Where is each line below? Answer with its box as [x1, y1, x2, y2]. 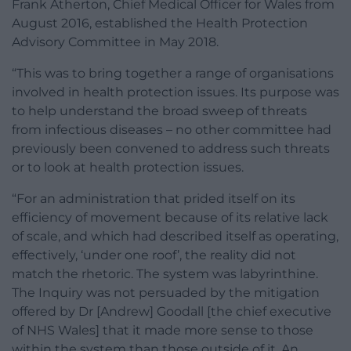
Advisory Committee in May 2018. [12, 34, 219, 50]
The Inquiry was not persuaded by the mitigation [12, 285, 320, 301]
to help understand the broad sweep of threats [12, 103, 307, 119]
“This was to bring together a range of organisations [12, 66, 334, 81]
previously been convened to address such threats [12, 141, 330, 157]
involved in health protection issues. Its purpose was [12, 85, 339, 100]
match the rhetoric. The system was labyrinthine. [12, 266, 318, 282]
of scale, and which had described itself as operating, [12, 229, 338, 244]
